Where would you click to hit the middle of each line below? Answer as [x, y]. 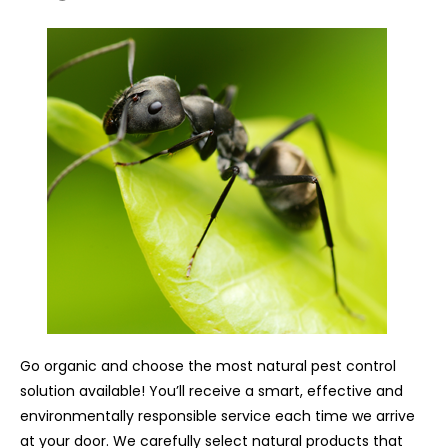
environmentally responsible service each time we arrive [217, 415]
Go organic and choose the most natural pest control [208, 365]
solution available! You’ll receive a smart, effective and [211, 390]
